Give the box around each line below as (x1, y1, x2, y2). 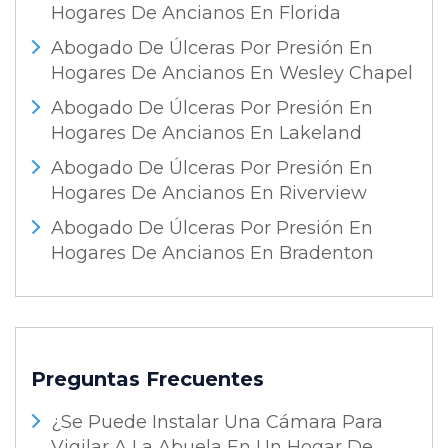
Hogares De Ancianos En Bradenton (51, 242, 374, 264)
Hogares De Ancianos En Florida (51, 2, 341, 24)
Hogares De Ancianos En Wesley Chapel (51, 62, 413, 84)
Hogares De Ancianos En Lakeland (51, 122, 362, 144)
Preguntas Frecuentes (31, 367, 264, 391)
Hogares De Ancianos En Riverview (51, 182, 367, 204)
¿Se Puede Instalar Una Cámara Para (51, 411, 383, 433)
